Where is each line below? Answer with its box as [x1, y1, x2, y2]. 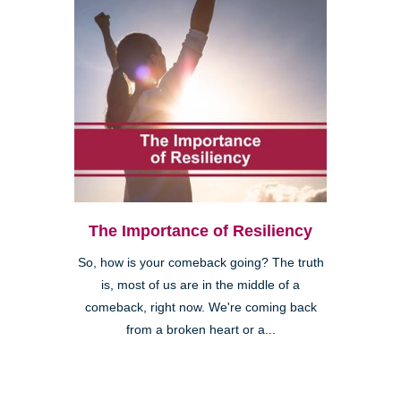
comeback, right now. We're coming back [84, 300, 317, 314]
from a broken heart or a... [125, 322, 276, 337]
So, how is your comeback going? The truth [77, 255, 324, 269]
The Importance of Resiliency [89, 221, 312, 240]
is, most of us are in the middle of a [101, 277, 300, 292]
